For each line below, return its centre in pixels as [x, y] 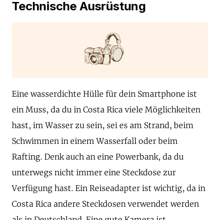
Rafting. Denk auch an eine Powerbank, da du [98, 157]
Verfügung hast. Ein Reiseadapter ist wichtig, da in [109, 188]
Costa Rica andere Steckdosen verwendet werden [105, 204]
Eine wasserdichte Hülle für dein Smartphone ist [104, 94]
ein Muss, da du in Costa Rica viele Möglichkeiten [106, 110]
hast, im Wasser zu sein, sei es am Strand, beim [103, 125]
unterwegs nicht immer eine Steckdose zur [94, 173]
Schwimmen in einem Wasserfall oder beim [95, 141]
